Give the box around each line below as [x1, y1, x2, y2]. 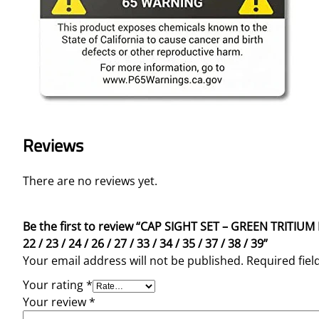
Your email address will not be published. [23, 253, 244, 269]
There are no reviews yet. [23, 173, 157, 189]
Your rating [23, 277, 86, 293]
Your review [23, 294, 89, 310]
